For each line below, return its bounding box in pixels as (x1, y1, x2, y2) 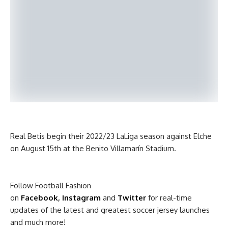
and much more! (10, 217, 66, 227)
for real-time (146, 192, 192, 203)
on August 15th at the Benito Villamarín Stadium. (10, 143, 176, 153)
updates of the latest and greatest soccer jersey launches (10, 205, 210, 215)
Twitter (118, 192, 146, 203)
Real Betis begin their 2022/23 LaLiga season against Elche (10, 131, 212, 141)
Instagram (62, 192, 101, 203)
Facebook (21, 192, 58, 203)
